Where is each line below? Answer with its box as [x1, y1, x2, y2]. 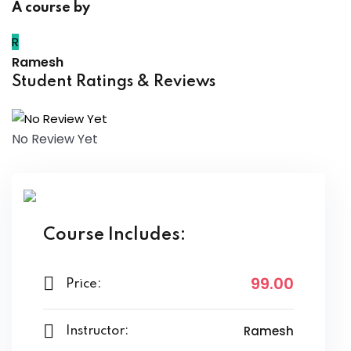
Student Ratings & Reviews [12, 74, 215, 90]
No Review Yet [12, 130, 98, 149]
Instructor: [66, 324, 128, 338]
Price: [66, 277, 101, 291]
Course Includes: [43, 226, 186, 244]
